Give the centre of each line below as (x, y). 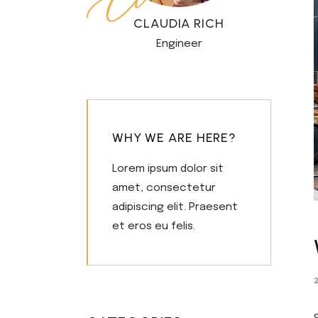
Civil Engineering (241, 11)
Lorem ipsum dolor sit (168, 169)
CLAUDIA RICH (179, 23)
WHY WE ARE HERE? (174, 138)
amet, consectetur (164, 188)
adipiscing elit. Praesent (175, 207)
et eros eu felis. (153, 226)
